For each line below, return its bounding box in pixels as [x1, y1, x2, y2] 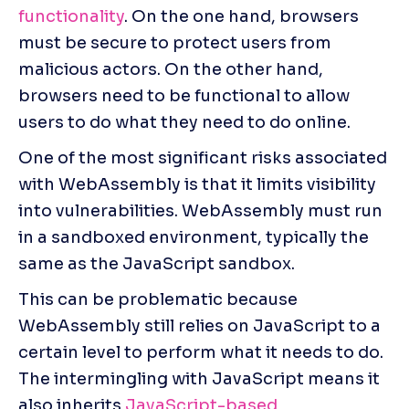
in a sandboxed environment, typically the [18, 226, 369, 247]
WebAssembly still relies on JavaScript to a [18, 315, 381, 336]
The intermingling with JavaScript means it [18, 368, 380, 389]
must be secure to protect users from [18, 32, 331, 53]
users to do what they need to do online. [18, 111, 351, 132]
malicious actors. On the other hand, [18, 58, 323, 79]
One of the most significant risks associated [18, 147, 387, 168]
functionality [18, 5, 124, 26]
